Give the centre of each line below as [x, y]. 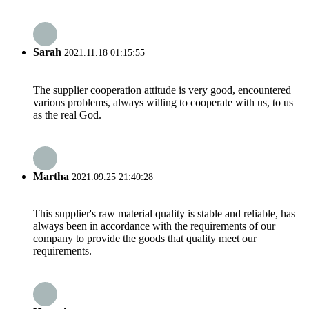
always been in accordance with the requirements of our [154, 226]
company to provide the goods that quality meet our [145, 239]
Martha [51, 176]
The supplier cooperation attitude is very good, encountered [162, 90]
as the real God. [67, 114]
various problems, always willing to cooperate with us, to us [163, 102]
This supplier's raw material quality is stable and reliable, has [164, 214]
